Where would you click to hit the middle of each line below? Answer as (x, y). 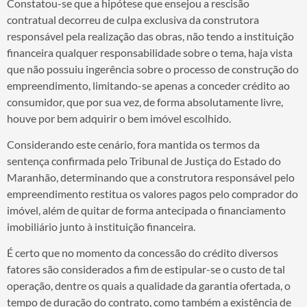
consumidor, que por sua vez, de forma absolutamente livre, (145, 101)
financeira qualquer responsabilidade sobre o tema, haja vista (150, 52)
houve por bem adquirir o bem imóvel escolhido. (119, 118)
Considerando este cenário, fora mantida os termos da (133, 144)
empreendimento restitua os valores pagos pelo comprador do (152, 193)
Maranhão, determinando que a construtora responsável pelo (151, 177)
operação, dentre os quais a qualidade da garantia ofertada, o (149, 286)
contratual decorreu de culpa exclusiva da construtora (133, 19)
